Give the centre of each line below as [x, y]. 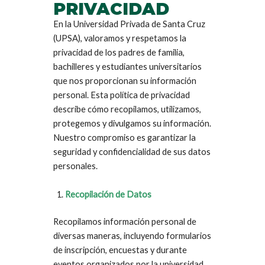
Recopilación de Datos [108, 194]
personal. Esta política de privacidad [122, 95]
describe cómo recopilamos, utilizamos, [127, 109]
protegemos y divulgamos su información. [132, 123]
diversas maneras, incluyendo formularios [132, 235]
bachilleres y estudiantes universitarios [127, 67]
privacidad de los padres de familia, [119, 52]
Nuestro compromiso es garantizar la [125, 138]
